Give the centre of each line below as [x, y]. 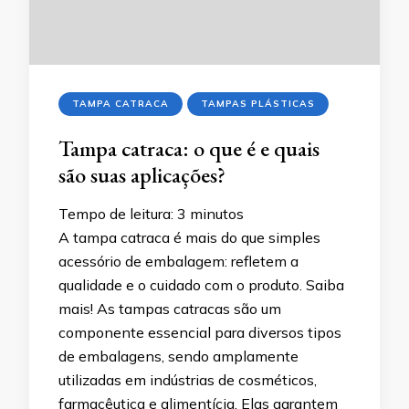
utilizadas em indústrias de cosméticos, [188, 380]
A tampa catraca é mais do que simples [189, 238]
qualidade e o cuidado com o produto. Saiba [201, 285]
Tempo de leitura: [116, 214]
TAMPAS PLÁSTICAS [258, 104]
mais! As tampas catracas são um [170, 309]
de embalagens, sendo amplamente [178, 357]
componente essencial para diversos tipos [200, 333]
